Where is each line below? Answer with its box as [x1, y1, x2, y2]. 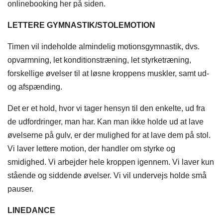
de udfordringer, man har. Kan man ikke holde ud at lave [7, 117, 204, 126]
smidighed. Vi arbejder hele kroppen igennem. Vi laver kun [7, 158, 214, 167]
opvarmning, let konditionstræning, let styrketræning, [7, 56, 191, 65]
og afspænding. [7, 83, 62, 92]
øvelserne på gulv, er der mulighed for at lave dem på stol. [7, 131, 211, 140]
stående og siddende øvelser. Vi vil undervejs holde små [7, 171, 207, 180]
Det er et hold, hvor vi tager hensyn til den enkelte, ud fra [7, 104, 205, 113]
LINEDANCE [7, 206, 55, 215]
